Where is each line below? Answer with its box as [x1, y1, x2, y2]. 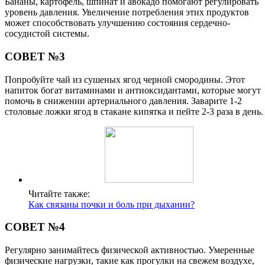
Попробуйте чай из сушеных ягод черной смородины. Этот [5, 74, 245, 85]
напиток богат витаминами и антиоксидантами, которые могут [5, 85, 261, 95]
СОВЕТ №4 [5, 221, 65, 234]
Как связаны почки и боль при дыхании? [28, 199, 195, 209]
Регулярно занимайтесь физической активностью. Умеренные [5, 244, 254, 255]
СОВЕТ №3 [5, 50, 65, 63]
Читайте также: [28, 188, 90, 199]
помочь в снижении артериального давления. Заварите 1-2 [5, 95, 242, 106]
